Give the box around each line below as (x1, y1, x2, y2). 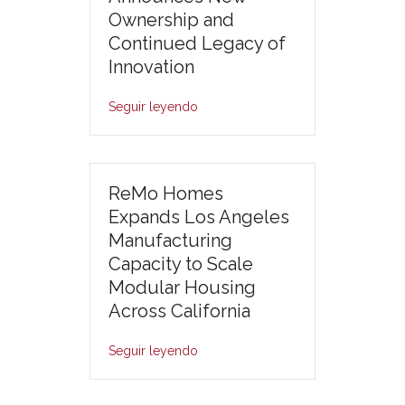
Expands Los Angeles (108, 205, 289, 228)
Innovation (108, 55, 194, 78)
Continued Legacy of (108, 32, 286, 54)
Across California (108, 299, 250, 322)
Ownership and (108, 8, 234, 31)
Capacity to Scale (108, 252, 253, 275)
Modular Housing (108, 276, 256, 298)
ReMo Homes (108, 182, 223, 204)
